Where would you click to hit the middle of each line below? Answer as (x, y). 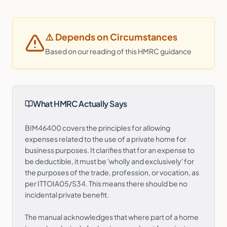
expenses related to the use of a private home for (106, 139)
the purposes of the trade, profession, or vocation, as (112, 172)
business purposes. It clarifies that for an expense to (110, 150)
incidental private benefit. (67, 195)
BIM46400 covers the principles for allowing (98, 128)
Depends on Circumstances (116, 37)
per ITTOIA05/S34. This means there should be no (106, 183)
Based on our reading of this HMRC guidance (118, 51)
